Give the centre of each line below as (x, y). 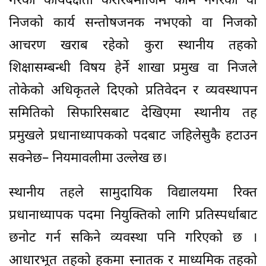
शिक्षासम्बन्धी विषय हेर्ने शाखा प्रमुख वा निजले (133, 69)
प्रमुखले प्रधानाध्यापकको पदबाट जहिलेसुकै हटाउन (133, 137)
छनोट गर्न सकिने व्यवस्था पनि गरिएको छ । (133, 239)
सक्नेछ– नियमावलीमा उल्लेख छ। (88, 159)
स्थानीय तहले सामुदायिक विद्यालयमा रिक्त (133, 194)
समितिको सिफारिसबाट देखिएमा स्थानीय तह (133, 114)
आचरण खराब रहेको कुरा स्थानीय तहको (133, 46)
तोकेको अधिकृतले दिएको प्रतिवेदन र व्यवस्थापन (133, 91)
